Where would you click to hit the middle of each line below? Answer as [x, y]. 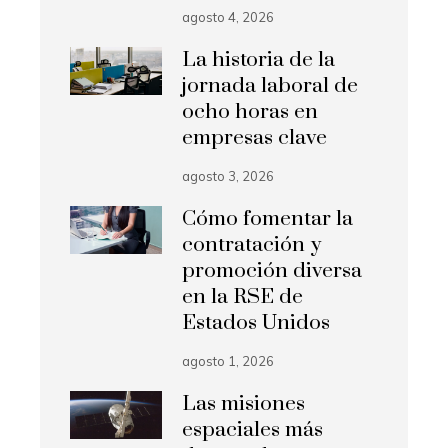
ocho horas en [250, 112]
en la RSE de [243, 297]
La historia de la [259, 60]
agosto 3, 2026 [228, 176]
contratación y [252, 245]
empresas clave [255, 138]
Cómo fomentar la [268, 219]
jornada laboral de [270, 86]
